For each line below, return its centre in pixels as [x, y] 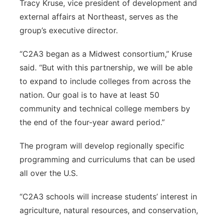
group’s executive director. [69, 30]
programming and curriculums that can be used [107, 159]
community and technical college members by [105, 109]
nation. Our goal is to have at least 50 [89, 95]
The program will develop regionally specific [102, 146]
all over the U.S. [49, 173]
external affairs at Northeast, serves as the [99, 17]
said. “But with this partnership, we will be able [106, 67]
